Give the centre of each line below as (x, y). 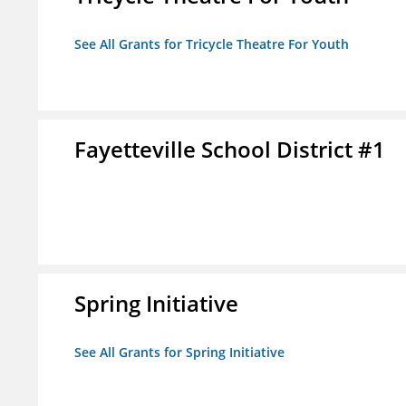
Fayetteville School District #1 (230, 150)
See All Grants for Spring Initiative (179, 353)
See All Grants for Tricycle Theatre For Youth (212, 44)
